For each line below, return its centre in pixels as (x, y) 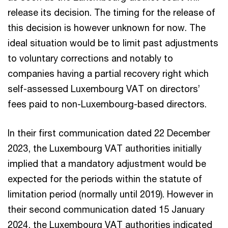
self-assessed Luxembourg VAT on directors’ (104, 88)
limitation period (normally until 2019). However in (110, 194)
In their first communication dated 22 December (109, 133)
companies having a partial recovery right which (108, 73)
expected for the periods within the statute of (105, 178)
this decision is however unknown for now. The (107, 27)
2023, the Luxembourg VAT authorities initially (105, 148)
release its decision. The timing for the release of (111, 12)
